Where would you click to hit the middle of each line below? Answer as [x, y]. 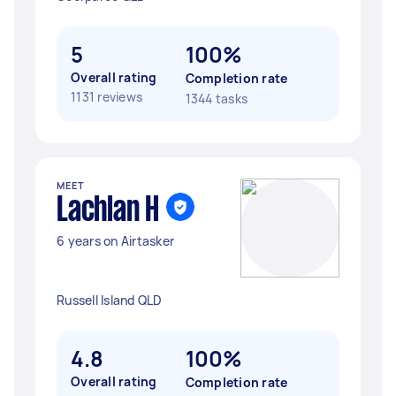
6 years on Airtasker [115, 241]
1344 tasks [216, 99]
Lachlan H [108, 211]
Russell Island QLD [110, 300]
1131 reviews [107, 97]
